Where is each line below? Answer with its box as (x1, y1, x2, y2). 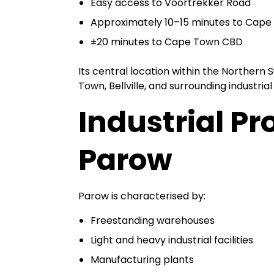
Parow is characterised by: (78, 189, 206, 203)
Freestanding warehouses (91, 213, 215, 228)
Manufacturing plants (91, 253, 194, 267)
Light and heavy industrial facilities (91, 233, 253, 247)
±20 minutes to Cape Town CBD (91, 35, 243, 49)
